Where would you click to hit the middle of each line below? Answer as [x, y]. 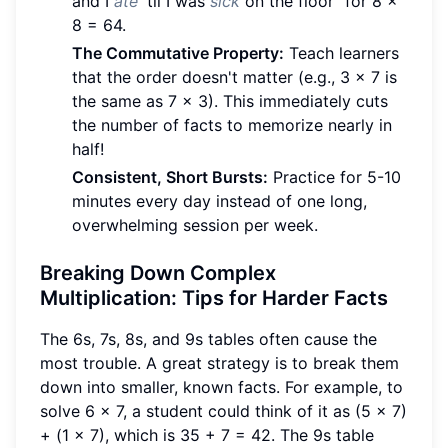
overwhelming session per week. [195, 225]
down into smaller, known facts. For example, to [221, 387]
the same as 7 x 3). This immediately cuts [230, 101]
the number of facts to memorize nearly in [232, 125]
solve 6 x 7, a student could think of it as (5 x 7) [223, 411]
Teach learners [341, 53]
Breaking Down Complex [158, 273]
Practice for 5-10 [334, 177]
